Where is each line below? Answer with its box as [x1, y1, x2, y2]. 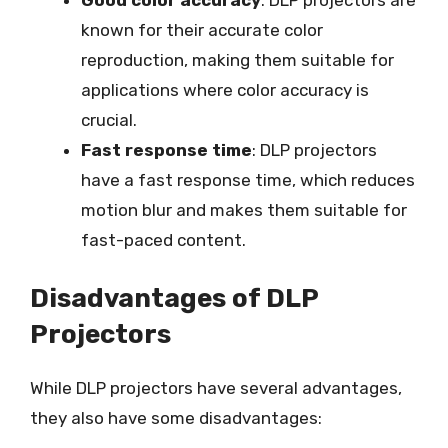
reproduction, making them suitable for [81, 50, 394, 70]
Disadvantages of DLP [30, 282, 318, 314]
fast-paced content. [81, 230, 246, 250]
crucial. [81, 110, 137, 130]
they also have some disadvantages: [30, 407, 322, 428]
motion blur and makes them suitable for [81, 200, 407, 220]
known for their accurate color [81, 20, 323, 40]
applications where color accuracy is [81, 80, 369, 100]
